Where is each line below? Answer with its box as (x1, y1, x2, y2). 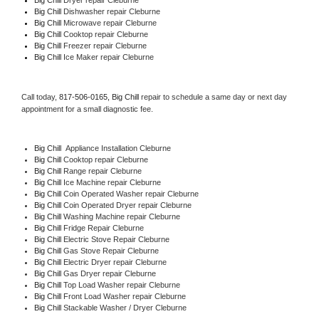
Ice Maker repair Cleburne (61, 52, 154, 61)
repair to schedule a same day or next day (141, 92, 287, 101)
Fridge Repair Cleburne (63, 223, 144, 232)
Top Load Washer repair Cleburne (63, 280, 180, 289)
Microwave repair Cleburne (63, 18, 157, 27)
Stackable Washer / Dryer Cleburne (63, 303, 187, 312)
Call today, (21, 92, 59, 101)
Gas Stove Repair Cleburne (63, 246, 159, 255)
